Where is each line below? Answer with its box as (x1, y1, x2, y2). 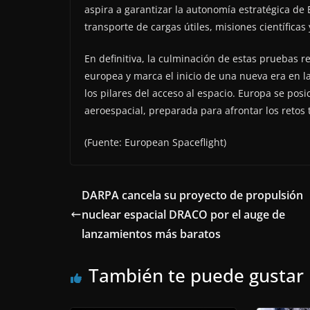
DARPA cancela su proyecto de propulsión (82, 187, 303, 203)
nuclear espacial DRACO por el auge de (82, 206, 285, 222)
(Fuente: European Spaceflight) (84, 135, 226, 149)
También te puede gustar (89, 262, 304, 288)
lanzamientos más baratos (82, 226, 221, 241)
